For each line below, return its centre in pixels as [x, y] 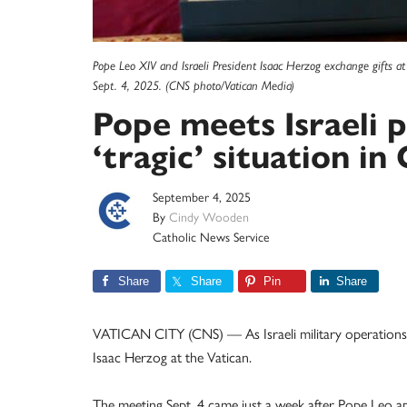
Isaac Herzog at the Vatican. [172, 357]
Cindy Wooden [209, 218]
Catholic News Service [211, 238]
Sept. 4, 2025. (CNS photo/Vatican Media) [194, 85]
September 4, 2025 [202, 198]
